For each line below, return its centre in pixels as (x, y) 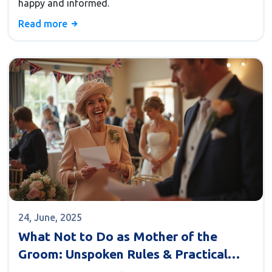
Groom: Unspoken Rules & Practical (123, 254)
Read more (44, 24)
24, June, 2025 (50, 218)
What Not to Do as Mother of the (118, 236)
